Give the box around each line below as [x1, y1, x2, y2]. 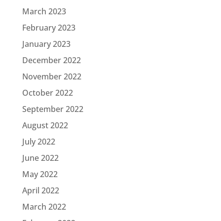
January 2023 [22, 38, 71, 49]
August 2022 [22, 119, 68, 131]
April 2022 [22, 184, 59, 196]
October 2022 [22, 87, 73, 98]
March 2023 [22, 5, 66, 17]
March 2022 [22, 201, 66, 212]
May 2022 [22, 168, 58, 180]
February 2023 [22, 22, 75, 33]
